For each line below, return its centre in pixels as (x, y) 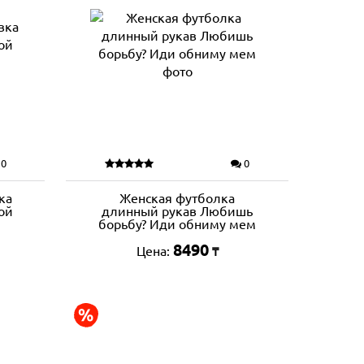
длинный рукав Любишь (178, 211)
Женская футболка (178, 198)
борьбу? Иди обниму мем (178, 224)
